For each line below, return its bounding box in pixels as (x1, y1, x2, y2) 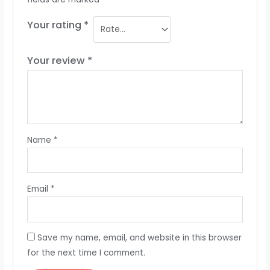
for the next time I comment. (27, 247, 145, 259)
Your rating (27, 18, 84, 33)
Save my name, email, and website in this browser (37, 232, 242, 244)
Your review (27, 53, 87, 67)
